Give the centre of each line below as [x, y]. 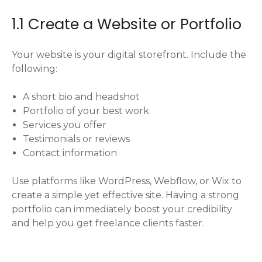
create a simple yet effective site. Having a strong [125, 195]
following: [35, 69]
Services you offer [65, 125]
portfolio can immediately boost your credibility [122, 209]
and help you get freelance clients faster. [108, 223]
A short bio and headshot [82, 97]
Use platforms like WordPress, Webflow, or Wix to [127, 181]
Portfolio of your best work [86, 111]
